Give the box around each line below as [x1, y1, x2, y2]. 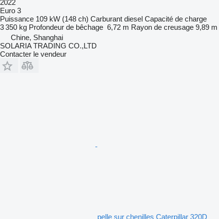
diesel [124, 14, 143, 23]
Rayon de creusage [131, 22, 194, 31]
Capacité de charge [145, 14, 207, 23]
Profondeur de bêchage [29, 22, 103, 31]
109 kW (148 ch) [36, 14, 88, 23]
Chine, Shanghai [11, 33, 63, 42]
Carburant [90, 14, 122, 23]
